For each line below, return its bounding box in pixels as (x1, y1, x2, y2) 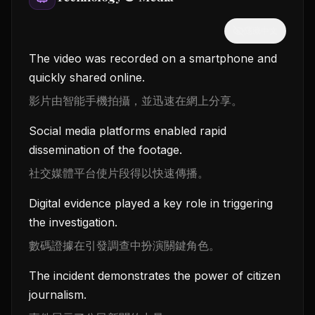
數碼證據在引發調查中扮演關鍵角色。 (29, 238, 220, 253)
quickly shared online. (29, 70, 145, 85)
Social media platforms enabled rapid (29, 124, 226, 139)
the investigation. (29, 215, 117, 230)
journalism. (29, 288, 86, 302)
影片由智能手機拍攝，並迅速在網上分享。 (29, 94, 243, 108)
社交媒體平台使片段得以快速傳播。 (29, 166, 209, 181)
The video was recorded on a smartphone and (29, 51, 277, 66)
